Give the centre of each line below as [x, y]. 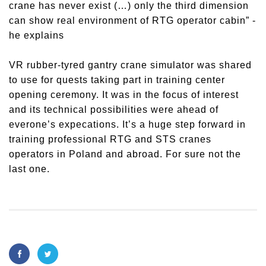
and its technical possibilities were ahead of [114, 110]
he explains [37, 35]
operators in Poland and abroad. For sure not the [125, 154]
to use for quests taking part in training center [117, 80]
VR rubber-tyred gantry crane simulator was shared [130, 65]
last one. [29, 169]
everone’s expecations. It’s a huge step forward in [127, 124]
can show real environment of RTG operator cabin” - [132, 20]
